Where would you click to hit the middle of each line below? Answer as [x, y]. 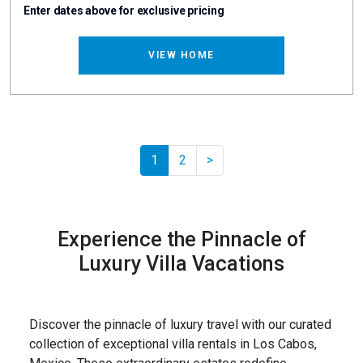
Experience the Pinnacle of [181, 239]
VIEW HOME [181, 55]
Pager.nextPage [257, 159]
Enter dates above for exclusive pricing [124, 10]
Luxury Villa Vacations [181, 263]
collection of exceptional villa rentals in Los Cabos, [173, 344]
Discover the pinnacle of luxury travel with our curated [180, 324]
